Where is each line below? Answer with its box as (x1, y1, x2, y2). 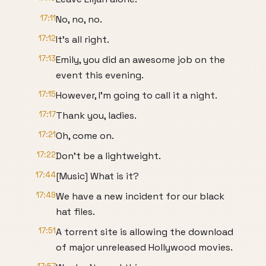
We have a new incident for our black (56, 190, 224, 202)
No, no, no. (56, 13, 102, 26)
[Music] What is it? (56, 170, 139, 182)
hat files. (56, 205, 95, 218)
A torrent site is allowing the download (56, 226, 233, 238)
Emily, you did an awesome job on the (56, 53, 225, 66)
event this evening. (56, 69, 144, 81)
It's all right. (56, 33, 109, 46)
